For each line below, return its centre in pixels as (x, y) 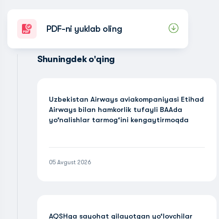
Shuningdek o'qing (76, 59)
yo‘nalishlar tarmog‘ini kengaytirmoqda (119, 120)
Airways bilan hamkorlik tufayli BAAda (116, 109)
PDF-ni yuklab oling (84, 29)
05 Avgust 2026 (70, 162)
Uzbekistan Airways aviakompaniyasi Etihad (126, 99)
